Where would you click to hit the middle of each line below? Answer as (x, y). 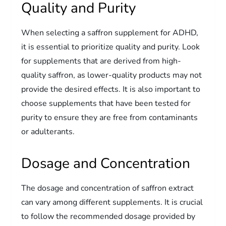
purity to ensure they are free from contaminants (110, 117)
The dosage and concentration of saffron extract (108, 188)
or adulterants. (48, 131)
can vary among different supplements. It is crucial (112, 202)
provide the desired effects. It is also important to (111, 89)
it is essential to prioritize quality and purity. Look (111, 47)
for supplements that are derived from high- (101, 61)
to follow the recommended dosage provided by (108, 216)
